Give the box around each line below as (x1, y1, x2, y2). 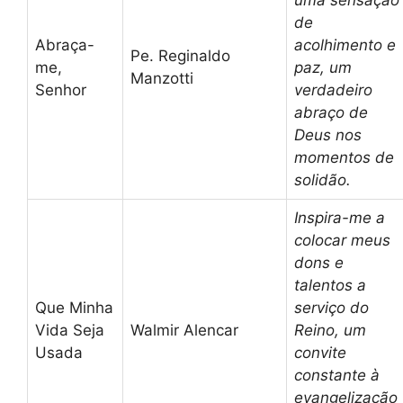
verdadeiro (294, 81, 372, 100)
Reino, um (294, 321, 366, 340)
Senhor (35, 81, 86, 100)
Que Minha (35, 299, 113, 318)
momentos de (294, 148, 394, 167)
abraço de (294, 103, 368, 122)
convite (294, 344, 346, 363)
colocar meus (294, 231, 390, 250)
